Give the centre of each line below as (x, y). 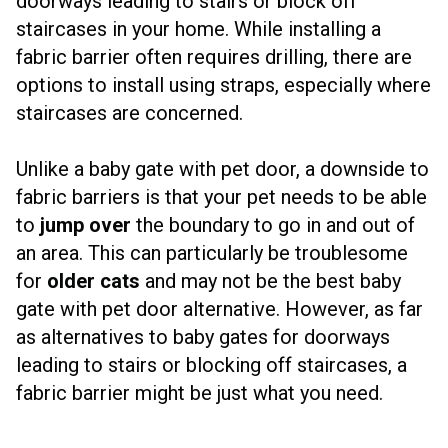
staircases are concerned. (132, 112)
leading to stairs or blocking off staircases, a (211, 364)
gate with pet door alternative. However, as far (219, 308)
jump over (85, 224)
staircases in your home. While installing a (198, 28)
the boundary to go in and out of (273, 224)
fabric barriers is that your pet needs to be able (221, 196)
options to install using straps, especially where (223, 84)
